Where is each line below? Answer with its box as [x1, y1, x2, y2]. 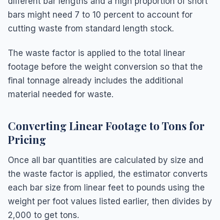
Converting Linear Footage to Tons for [8, 118, 205, 133]
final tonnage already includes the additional [8, 75, 183, 85]
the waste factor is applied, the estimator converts [8, 168, 208, 179]
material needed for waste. [8, 89, 113, 99]
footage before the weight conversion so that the [8, 61, 203, 72]
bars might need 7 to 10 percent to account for [8, 9, 192, 20]
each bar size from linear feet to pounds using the [8, 182, 205, 192]
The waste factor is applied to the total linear [8, 48, 185, 58]
